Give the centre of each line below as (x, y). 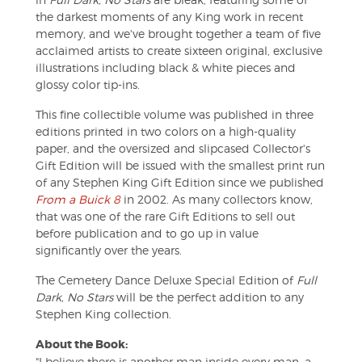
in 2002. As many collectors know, (218, 200)
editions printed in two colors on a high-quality (166, 132)
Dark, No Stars (74, 297)
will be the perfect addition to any (208, 297)
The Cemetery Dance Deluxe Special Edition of (166, 280)
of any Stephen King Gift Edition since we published (180, 183)
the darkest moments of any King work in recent (169, 17)
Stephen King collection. (103, 314)
